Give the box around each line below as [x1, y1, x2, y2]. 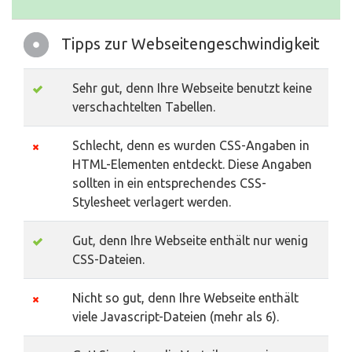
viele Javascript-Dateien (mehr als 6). [72, 310, 279, 324]
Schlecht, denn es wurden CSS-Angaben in [72, 138, 310, 153]
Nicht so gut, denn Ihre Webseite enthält [72, 291, 299, 306]
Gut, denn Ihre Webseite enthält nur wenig [72, 233, 308, 248]
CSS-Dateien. [72, 252, 145, 267]
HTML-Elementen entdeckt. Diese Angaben [72, 157, 312, 172]
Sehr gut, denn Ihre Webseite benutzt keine [72, 81, 312, 96]
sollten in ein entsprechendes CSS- [72, 176, 266, 191]
